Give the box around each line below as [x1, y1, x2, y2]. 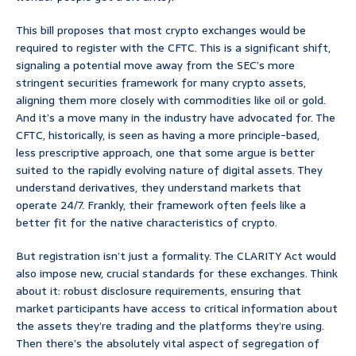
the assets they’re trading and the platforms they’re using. [16, 317, 324, 335]
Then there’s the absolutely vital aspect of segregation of [16, 335, 319, 353]
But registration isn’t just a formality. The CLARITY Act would [16, 247, 336, 265]
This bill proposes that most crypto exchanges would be [16, 21, 306, 40]
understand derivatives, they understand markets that [16, 179, 301, 197]
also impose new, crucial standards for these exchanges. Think [16, 265, 338, 283]
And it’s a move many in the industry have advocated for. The [16, 109, 335, 127]
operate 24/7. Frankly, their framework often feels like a [16, 196, 306, 215]
